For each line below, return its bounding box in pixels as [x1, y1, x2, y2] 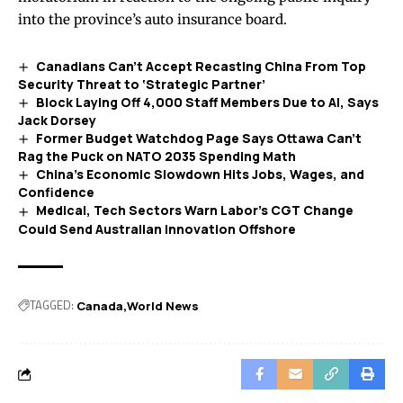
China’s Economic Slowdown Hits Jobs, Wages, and [35, 166, 364, 184]
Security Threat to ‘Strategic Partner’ [18, 75, 265, 93]
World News [127, 297, 199, 314]
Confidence [18, 184, 94, 201]
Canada [76, 297, 123, 314]
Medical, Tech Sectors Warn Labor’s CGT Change [35, 201, 354, 219]
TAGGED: [30, 296, 74, 315]
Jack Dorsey [18, 112, 96, 130]
